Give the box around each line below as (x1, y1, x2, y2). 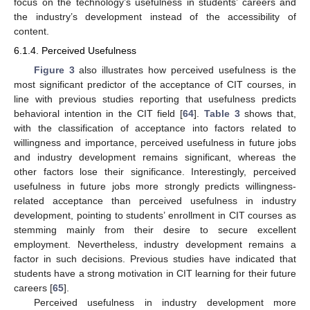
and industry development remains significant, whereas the (14, 151, 296, 163)
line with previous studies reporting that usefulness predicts (14, 93, 296, 104)
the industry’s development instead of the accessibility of (14, 11, 296, 23)
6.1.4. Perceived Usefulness (14, 45, 136, 57)
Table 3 (203, 107, 240, 119)
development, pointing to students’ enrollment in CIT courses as (14, 209, 296, 221)
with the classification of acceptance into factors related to (14, 122, 296, 134)
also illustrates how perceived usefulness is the (74, 64, 297, 75)
